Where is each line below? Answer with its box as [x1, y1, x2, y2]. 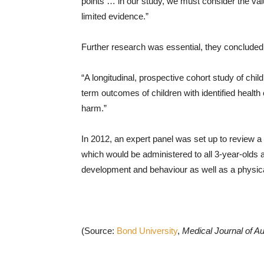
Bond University [117, 226, 177, 236]
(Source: [81, 226, 117, 236]
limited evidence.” [81, 11, 148, 21]
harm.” [81, 103, 107, 113]
